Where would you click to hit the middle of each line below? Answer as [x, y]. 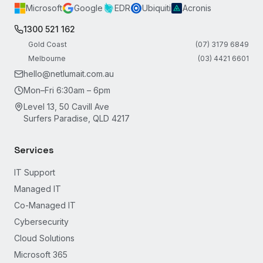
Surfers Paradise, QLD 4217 [77, 118]
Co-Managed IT [45, 205]
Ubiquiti [156, 8]
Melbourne [47, 58]
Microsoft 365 [41, 254]
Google [88, 8]
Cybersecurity [41, 222]
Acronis [197, 8]
